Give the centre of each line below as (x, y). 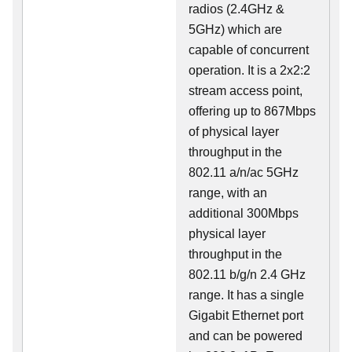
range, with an (228, 193)
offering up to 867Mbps (252, 112)
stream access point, (246, 91)
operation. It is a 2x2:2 (249, 71)
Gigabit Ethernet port (246, 316)
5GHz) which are (235, 30)
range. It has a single (246, 295)
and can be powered (246, 336)
